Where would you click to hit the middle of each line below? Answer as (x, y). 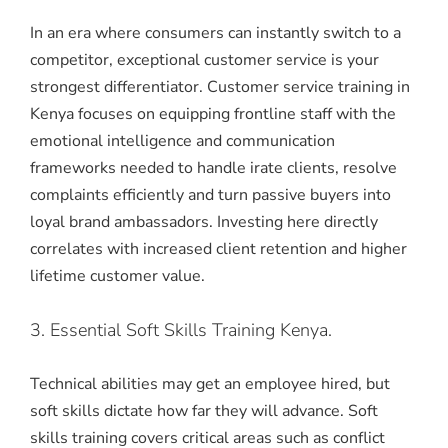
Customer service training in (308, 87)
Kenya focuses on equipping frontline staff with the (213, 114)
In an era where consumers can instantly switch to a (215, 33)
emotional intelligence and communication (182, 141)
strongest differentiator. (116, 87)
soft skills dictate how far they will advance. (187, 411)
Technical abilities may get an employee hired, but (210, 384)
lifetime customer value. (117, 276)
